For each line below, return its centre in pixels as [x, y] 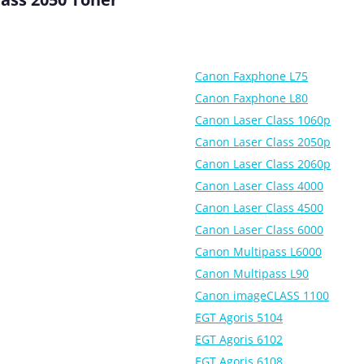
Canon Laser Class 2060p [263, 163]
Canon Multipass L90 [252, 273]
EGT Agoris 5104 [239, 317]
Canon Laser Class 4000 [259, 185]
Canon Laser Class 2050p [263, 141]
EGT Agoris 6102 [239, 339]
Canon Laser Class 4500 [259, 207]
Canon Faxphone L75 [251, 76]
